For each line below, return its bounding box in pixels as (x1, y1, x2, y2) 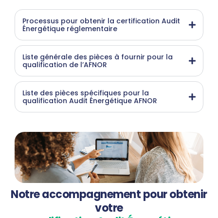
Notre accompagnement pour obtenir (11, 187, 207, 202)
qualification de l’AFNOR (22, 59, 107, 70)
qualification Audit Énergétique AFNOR (22, 95, 157, 106)
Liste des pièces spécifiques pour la (22, 88, 149, 98)
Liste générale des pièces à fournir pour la (22, 52, 173, 62)
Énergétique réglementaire (22, 23, 117, 34)
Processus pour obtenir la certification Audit (22, 16, 180, 26)
